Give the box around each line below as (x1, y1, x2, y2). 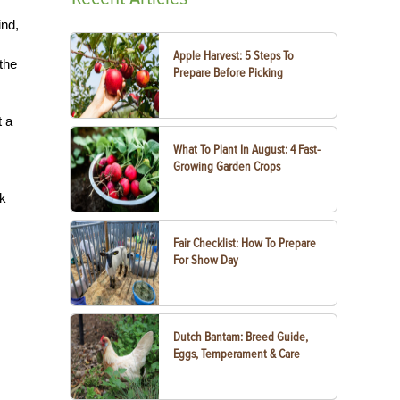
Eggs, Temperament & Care (173, 346, 301, 362)
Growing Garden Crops (173, 159, 281, 174)
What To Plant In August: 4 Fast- (173, 142, 321, 157)
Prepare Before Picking (173, 65, 284, 80)
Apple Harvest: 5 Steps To (173, 48, 295, 63)
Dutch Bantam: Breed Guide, (173, 329, 309, 345)
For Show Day (173, 253, 239, 268)
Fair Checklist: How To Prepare (173, 236, 317, 251)
